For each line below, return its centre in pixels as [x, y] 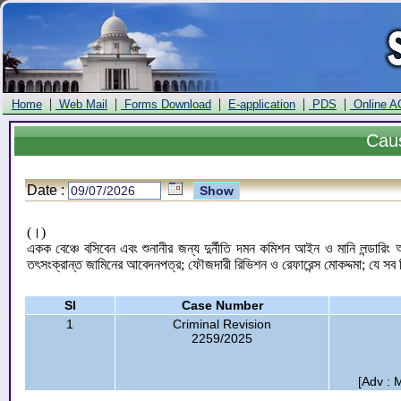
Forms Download [166, 104]
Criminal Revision [222, 324]
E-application [262, 104]
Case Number [222, 305]
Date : [47, 190]
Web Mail [81, 104]
